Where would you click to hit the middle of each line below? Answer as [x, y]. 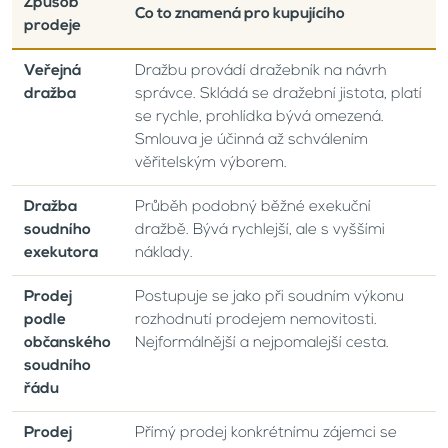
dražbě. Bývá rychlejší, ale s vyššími [260, 230]
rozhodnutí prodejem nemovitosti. [256, 320]
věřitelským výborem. [211, 163]
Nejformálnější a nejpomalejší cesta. [262, 343]
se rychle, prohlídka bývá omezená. [259, 117]
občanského [67, 343]
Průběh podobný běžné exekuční [253, 207]
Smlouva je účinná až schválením [251, 140]
